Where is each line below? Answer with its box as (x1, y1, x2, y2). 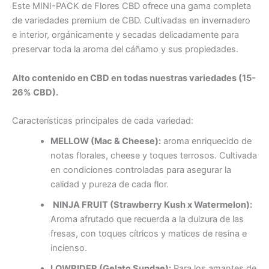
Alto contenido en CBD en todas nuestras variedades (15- (12, 72, 256, 83)
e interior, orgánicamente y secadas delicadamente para (12, 29, 239, 41)
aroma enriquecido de (160, 136, 252, 147)
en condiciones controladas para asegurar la (50, 165, 231, 176)
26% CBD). (12, 86, 58, 98)
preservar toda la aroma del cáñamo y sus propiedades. (12, 44, 238, 55)
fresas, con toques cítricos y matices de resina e (50, 228, 247, 240)
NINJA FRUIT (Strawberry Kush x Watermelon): (52, 199, 252, 211)
